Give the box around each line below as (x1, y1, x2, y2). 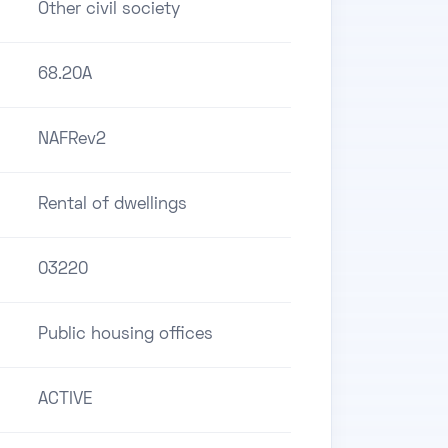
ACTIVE (38, 391, 93, 408)
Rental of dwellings (38, 196, 187, 213)
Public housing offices (38, 326, 213, 343)
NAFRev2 (38, 131, 106, 148)
